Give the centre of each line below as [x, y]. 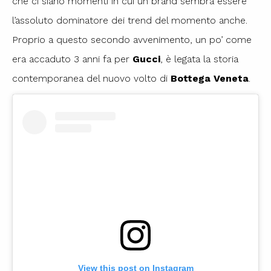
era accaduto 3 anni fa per [72, 59]
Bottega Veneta [210, 79]
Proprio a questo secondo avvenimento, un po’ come [132, 40]
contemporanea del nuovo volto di [91, 79]
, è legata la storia [199, 59]
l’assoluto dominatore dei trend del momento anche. [130, 21]
